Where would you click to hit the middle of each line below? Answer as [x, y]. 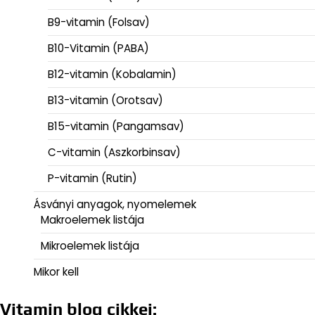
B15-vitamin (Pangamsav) [116, 126]
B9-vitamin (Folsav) [99, 22]
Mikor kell [56, 271]
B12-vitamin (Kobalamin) [112, 74]
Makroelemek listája [92, 219]
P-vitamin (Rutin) [92, 178]
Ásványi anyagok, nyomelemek [115, 204]
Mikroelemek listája [90, 245]
